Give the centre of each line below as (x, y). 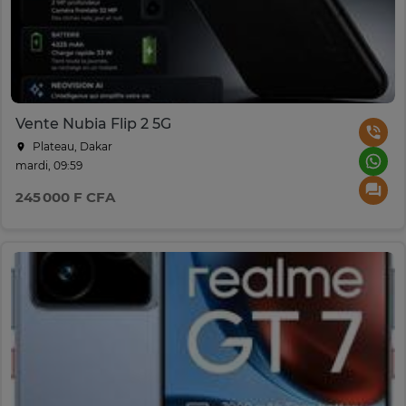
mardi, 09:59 (49, 166)
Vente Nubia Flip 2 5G (93, 124)
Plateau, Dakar (71, 147)
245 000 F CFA (65, 198)
